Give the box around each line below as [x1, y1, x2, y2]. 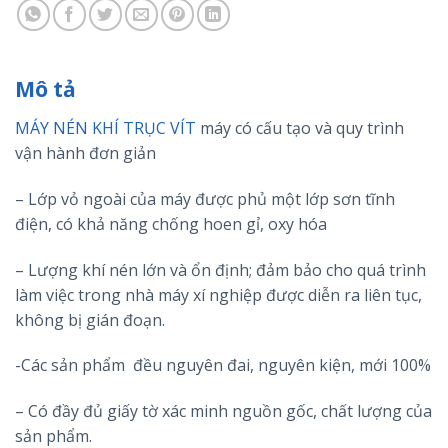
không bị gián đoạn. [15, 308, 165, 331]
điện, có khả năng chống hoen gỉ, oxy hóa [15, 212, 327, 235]
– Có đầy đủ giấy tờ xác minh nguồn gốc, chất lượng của [15, 400, 432, 423]
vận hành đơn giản [15, 141, 156, 164]
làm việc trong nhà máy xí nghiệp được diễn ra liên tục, [15, 283, 422, 306]
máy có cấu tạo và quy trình [196, 116, 404, 139]
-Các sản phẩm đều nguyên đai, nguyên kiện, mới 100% [15, 354, 431, 377]
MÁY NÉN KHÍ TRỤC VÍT [15, 116, 196, 139]
